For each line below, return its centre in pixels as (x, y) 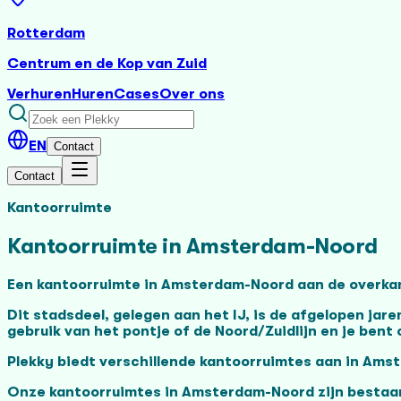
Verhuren (39, 94)
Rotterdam (46, 33)
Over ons (192, 94)
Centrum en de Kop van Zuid (107, 64)
